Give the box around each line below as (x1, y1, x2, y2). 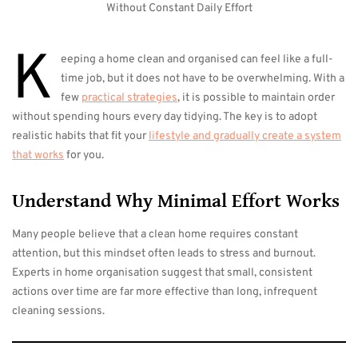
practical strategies (82, 91, 177, 105)
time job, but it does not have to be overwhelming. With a (61, 72, 344, 86)
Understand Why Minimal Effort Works (12, 190, 340, 213)
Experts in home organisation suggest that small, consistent (12, 266, 312, 280)
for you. (64, 149, 104, 162)
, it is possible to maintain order (177, 91, 335, 105)
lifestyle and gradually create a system (149, 129, 341, 143)
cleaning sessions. (12, 304, 105, 318)
